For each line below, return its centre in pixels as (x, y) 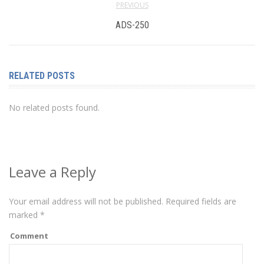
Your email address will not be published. (86, 201)
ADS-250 (132, 25)
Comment (29, 235)
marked (24, 214)
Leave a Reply (52, 171)
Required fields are (200, 201)
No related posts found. (54, 107)
